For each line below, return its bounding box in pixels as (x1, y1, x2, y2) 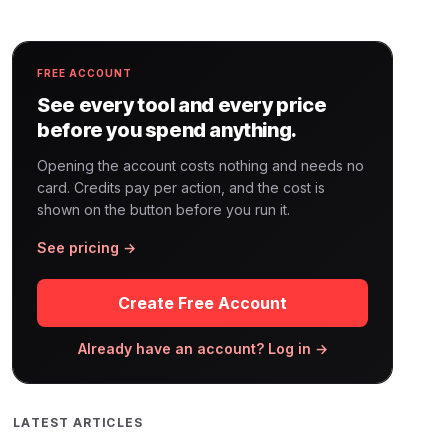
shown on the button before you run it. (37, 201, 291, 218)
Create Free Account (118, 293, 288, 313)
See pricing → (37, 239, 137, 256)
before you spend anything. (37, 118, 297, 142)
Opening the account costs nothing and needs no (37, 157, 365, 174)
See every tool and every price (37, 93, 327, 117)
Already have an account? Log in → (77, 340, 328, 357)
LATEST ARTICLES (13, 415, 144, 430)
